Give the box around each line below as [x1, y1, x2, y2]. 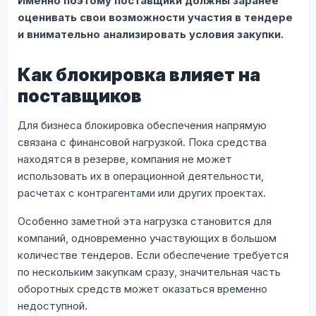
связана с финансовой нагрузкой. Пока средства [18, 135, 267, 149]
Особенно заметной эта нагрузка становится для [18, 214, 272, 228]
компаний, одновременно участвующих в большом [18, 231, 276, 245]
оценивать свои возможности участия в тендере [18, 10, 293, 24]
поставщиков [18, 85, 142, 107]
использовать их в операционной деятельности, [18, 169, 264, 183]
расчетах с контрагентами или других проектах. [18, 186, 266, 200]
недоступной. [18, 298, 87, 312]
